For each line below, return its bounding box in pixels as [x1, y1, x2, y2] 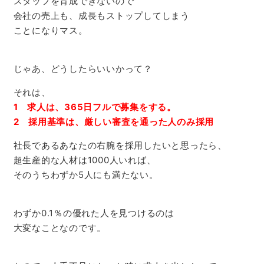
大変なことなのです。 [13, 222, 106, 233]
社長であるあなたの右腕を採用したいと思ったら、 [13, 139, 227, 151]
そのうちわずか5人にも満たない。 [13, 169, 159, 180]
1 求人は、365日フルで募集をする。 [13, 101, 176, 113]
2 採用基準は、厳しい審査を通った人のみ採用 [13, 115, 214, 127]
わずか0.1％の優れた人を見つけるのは [13, 207, 174, 219]
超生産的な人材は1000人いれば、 [13, 154, 156, 166]
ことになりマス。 [13, 24, 88, 36]
